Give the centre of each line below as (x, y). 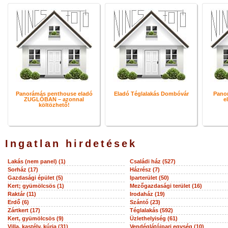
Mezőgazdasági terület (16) (166, 186)
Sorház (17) (23, 169)
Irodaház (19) (147, 194)
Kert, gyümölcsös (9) (35, 218)
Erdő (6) (18, 202)
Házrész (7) (145, 169)
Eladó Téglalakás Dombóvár (151, 94)
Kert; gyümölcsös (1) (36, 186)
